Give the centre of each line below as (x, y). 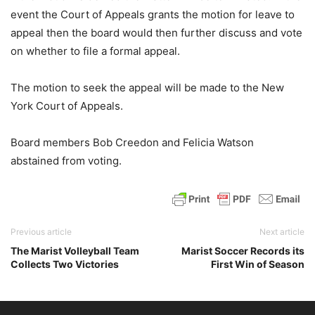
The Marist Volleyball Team (75, 251)
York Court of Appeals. (67, 106)
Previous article (41, 232)
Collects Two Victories (65, 264)
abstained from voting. (66, 161)
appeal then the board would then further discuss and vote (156, 33)
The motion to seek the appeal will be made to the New (147, 88)
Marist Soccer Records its (243, 251)
